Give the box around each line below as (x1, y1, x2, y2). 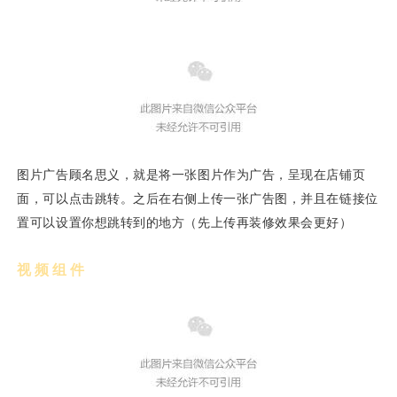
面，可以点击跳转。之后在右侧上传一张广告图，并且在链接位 (17, 190, 378, 207)
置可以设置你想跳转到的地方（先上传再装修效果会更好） (17, 214, 353, 231)
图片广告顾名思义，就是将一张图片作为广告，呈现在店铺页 (17, 166, 366, 183)
